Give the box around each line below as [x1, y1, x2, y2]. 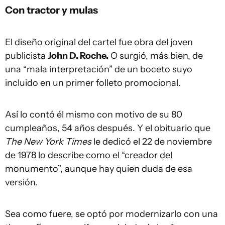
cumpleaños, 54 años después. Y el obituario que [5, 123, 210, 134]
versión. [5, 177, 38, 188]
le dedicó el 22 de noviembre [91, 136, 212, 148]
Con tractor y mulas [5, 4, 98, 17]
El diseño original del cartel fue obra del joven [5, 37, 193, 48]
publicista [5, 50, 48, 62]
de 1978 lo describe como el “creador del [5, 150, 172, 161]
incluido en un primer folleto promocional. [5, 77, 181, 89]
